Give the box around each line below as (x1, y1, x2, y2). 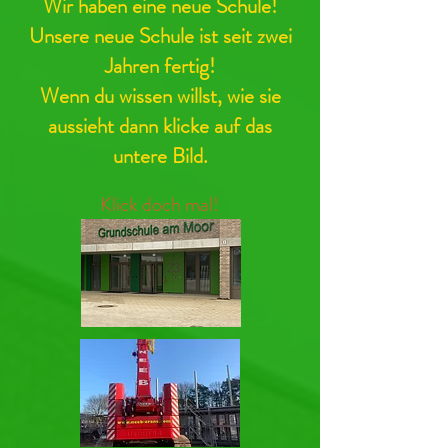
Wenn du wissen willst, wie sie (39, 81, 281, 111)
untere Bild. (112, 141, 208, 171)
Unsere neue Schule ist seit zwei (28, 21, 292, 51)
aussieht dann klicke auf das (48, 111, 272, 141)
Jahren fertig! (105, 51, 215, 81)
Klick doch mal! (100, 190, 219, 219)
